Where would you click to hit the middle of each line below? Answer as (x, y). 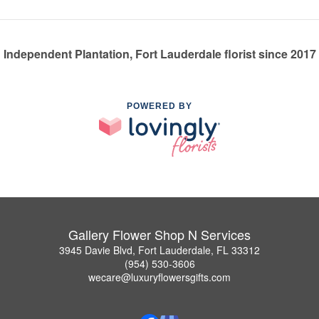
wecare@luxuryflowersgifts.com (159, 277)
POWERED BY (159, 106)
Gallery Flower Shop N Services (159, 235)
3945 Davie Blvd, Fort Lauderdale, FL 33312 (159, 250)
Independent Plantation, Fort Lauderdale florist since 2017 (159, 54)
